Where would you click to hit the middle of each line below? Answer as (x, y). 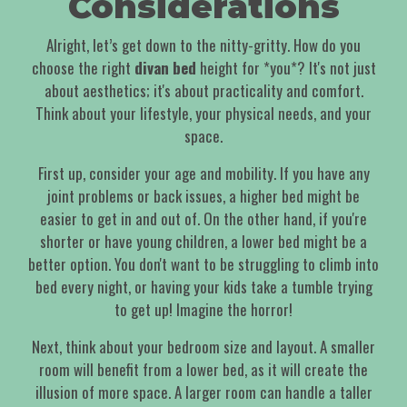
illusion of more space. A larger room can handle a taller (203, 392)
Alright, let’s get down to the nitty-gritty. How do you (203, 45)
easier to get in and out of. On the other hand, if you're (203, 219)
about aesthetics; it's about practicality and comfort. (203, 91)
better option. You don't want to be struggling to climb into (203, 264)
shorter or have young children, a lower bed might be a (203, 242)
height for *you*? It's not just (286, 68)
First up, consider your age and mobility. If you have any (203, 174)
